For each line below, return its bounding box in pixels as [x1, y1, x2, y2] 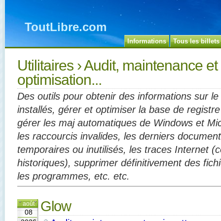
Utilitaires [17, 57, 74, 74]
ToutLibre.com [25, 20, 107, 34]
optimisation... [17, 72, 102, 88]
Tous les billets [173, 37, 220, 45]
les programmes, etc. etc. [17, 171, 130, 182]
